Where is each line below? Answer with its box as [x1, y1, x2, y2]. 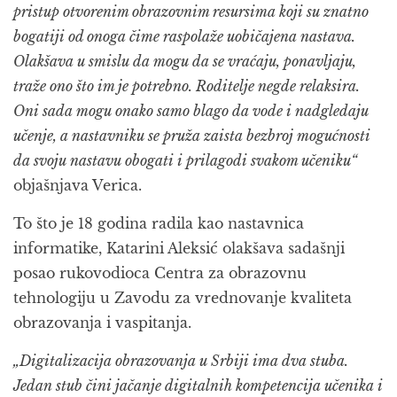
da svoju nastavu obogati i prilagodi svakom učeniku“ [13, 152, 357, 170]
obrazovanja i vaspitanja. [13, 314, 191, 332]
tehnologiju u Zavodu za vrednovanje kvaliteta [13, 289, 352, 307]
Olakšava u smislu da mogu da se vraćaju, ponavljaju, [13, 52, 356, 71]
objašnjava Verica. [13, 176, 142, 195]
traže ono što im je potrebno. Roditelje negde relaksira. [13, 77, 360, 96]
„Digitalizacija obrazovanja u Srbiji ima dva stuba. [13, 352, 348, 370]
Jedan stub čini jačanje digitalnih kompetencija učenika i [13, 377, 383, 395]
